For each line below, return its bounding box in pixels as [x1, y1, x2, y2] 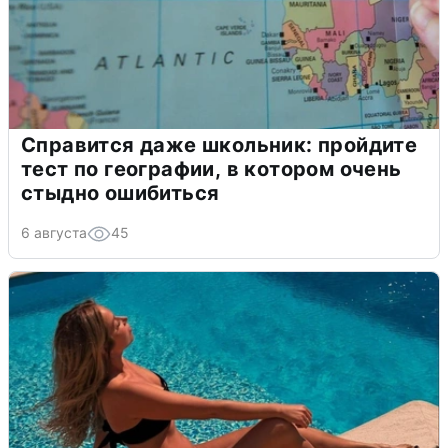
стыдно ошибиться [21, 181, 220, 206]
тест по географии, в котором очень [21, 157, 402, 182]
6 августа [21, 224, 87, 242]
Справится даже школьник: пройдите [21, 133, 418, 158]
